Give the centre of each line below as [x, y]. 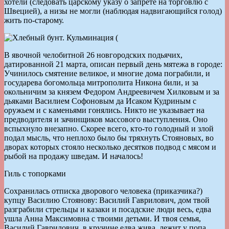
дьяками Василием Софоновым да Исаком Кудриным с [100, 101]
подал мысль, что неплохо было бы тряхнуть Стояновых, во [109, 138]
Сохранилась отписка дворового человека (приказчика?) [103, 191]
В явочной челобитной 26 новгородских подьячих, [93, 55]
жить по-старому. [34, 20]
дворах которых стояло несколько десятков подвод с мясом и [110, 147]
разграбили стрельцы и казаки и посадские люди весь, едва [108, 209]
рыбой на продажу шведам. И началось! [74, 156]
